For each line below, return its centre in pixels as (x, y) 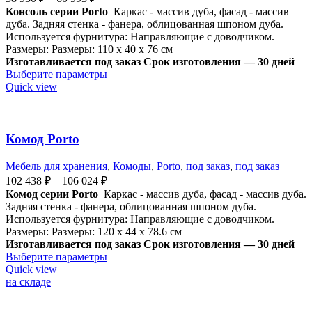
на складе (28, 281)
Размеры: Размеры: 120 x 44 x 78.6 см (94, 231)
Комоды (132, 166)
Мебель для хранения (56, 166)
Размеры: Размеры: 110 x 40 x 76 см (89, 49)
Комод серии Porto (52, 194)
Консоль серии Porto (57, 12)
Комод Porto (42, 139)
